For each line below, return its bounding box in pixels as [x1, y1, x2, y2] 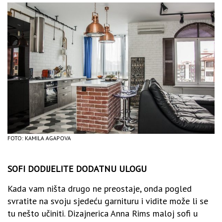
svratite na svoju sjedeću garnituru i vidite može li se [7, 195, 208, 207]
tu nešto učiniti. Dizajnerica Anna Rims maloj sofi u [7, 207, 198, 219]
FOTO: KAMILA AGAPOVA [7, 134, 71, 142]
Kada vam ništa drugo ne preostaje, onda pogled [7, 182, 192, 194]
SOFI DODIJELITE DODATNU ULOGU [7, 163, 147, 174]
